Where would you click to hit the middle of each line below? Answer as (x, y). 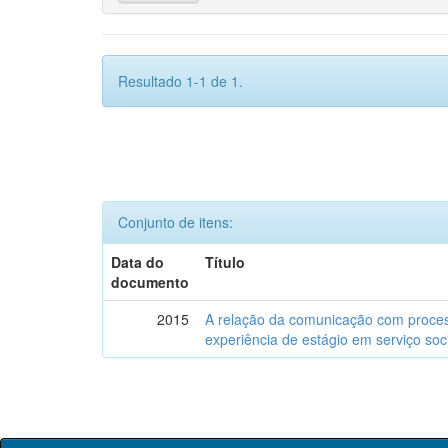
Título (225, 262)
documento (150, 282)
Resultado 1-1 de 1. (180, 81)
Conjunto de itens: (175, 222)
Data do (138, 262)
